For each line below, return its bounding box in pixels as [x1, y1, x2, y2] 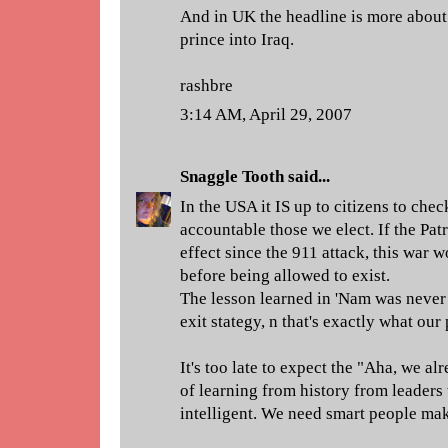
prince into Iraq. [180, 29, 294, 49]
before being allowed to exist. [180, 265, 390, 285]
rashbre [180, 75, 233, 95]
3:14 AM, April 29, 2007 [180, 105, 352, 124]
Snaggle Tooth [180, 167, 284, 186]
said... [284, 167, 330, 186]
